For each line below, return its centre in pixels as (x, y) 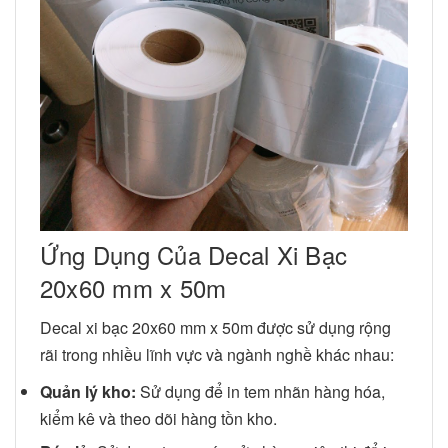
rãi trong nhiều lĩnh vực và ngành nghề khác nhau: (217, 354)
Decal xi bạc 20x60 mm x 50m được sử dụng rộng (215, 327)
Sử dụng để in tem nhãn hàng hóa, (260, 391)
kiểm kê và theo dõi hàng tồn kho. (158, 418)
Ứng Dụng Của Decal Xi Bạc (193, 254)
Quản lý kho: (88, 391)
